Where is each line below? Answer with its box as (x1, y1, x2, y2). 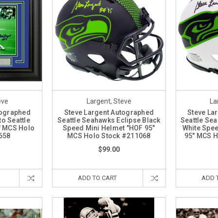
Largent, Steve (86, 97, 131, 105)
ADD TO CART (78, 174, 117, 182)
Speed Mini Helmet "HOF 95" (63, 124, 155, 132)
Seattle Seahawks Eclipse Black (57, 116, 161, 124)
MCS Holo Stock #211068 (67, 131, 151, 140)
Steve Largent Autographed (64, 108, 154, 116)
